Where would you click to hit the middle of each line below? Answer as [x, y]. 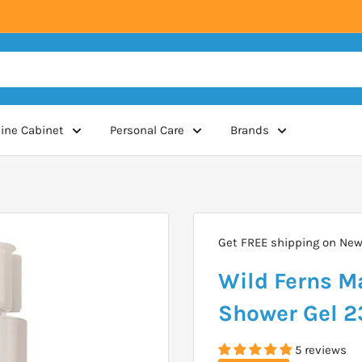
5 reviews [321, 350]
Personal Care [147, 130]
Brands [250, 130]
